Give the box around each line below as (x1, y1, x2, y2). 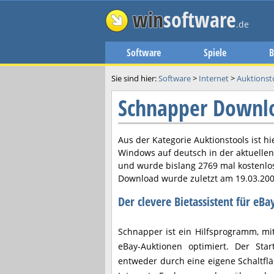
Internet (199, 73, 229, 84)
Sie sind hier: (111, 73, 158, 84)
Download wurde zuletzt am (118, 172, 235, 184)
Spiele (204, 46, 226, 59)
